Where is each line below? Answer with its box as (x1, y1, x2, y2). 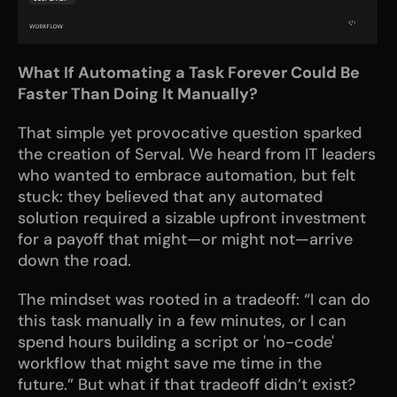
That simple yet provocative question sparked (18, 121, 362, 144)
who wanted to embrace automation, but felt (18, 164, 355, 186)
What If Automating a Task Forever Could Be (18, 61, 360, 83)
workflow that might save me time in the (18, 352, 322, 374)
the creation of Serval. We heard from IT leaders (18, 143, 376, 165)
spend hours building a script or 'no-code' (18, 331, 334, 353)
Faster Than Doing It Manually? (18, 82, 258, 105)
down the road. (18, 249, 131, 271)
